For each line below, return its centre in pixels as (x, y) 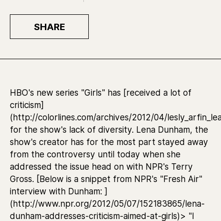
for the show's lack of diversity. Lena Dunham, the (109, 129)
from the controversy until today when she (95, 154)
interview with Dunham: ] (59, 191)
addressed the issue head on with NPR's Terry (101, 166)
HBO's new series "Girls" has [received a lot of (101, 92)
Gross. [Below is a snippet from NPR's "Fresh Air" (106, 179)
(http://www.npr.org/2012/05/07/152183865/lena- (107, 203)
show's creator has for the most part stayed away (109, 142)
